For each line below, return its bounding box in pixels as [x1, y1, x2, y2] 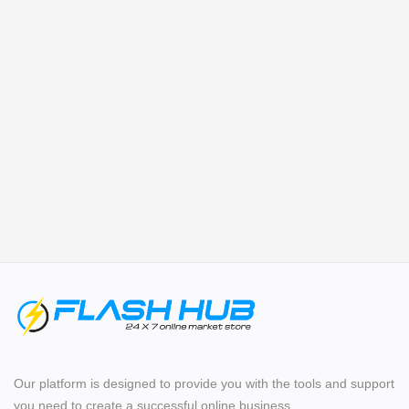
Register [18, 57, 72, 73]
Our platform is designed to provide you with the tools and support [14, 375, 394, 391]
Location [33, 98, 92, 114]
